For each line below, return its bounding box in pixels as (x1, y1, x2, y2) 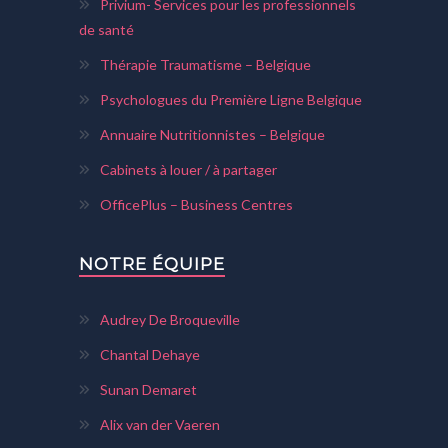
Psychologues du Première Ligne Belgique (100, 90, 362, 108)
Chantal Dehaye (100, 345, 200, 363)
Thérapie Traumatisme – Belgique (100, 55, 311, 73)
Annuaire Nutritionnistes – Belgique (100, 125, 325, 143)
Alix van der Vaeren (100, 415, 220, 433)
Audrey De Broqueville (100, 310, 240, 328)
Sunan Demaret (100, 380, 197, 398)
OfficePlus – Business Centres (100, 195, 293, 213)
